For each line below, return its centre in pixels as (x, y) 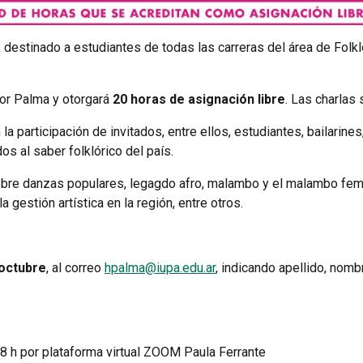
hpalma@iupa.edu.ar (160, 267)
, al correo (75, 267)
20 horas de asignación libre (199, 99)
